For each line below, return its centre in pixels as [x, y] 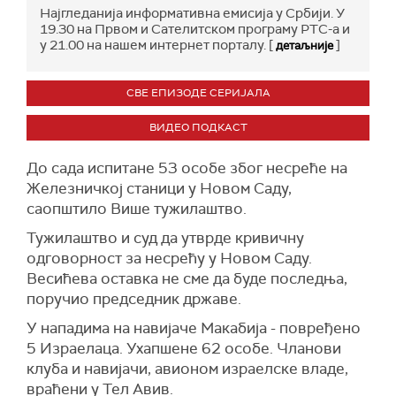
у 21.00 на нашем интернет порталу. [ [158, 45]
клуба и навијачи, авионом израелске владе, [187, 369]
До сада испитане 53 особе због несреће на [187, 168]
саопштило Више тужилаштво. [137, 209]
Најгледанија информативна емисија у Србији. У [192, 13]
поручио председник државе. [134, 299]
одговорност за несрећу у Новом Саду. [169, 258]
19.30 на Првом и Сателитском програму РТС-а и [195, 29]
